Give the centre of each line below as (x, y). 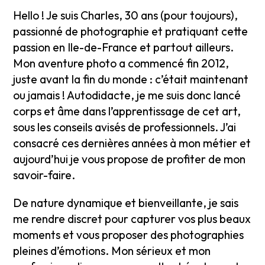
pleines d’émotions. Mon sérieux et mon (112, 251)
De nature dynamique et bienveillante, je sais (126, 203)
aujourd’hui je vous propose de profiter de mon (130, 159)
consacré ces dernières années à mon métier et (132, 143)
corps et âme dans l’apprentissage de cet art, (127, 111)
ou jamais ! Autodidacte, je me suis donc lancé (127, 95)
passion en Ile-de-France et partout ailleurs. (124, 47)
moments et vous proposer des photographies (129, 235)
